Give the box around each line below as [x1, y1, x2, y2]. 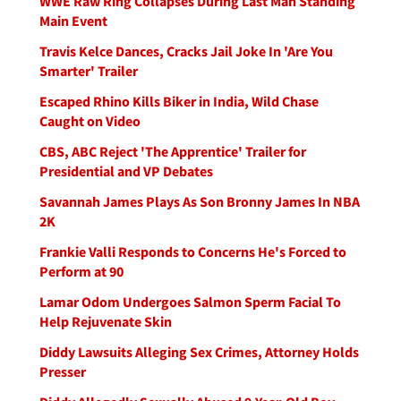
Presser [39, 363, 86, 380]
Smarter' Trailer [39, 62, 138, 80]
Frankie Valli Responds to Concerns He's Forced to [39, 243, 346, 260]
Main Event [39, 12, 107, 30]
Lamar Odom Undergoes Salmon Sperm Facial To [39, 293, 341, 311]
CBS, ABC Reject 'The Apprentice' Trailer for [39, 142, 306, 160]
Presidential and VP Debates [39, 162, 213, 180]
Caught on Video [39, 112, 141, 130]
